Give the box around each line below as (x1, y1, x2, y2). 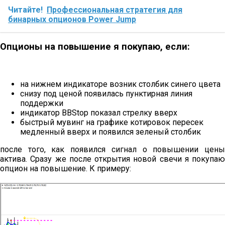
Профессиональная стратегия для (47, 5, 182, 15)
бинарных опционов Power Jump (8, 14, 136, 24)
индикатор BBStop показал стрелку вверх (20, 108, 177, 118)
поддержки (20, 98, 63, 108)
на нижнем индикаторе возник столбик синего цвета (20, 79, 220, 89)
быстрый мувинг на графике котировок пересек (20, 118, 203, 128)
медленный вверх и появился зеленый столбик (20, 127, 201, 137)
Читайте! (8, 5, 43, 15)
